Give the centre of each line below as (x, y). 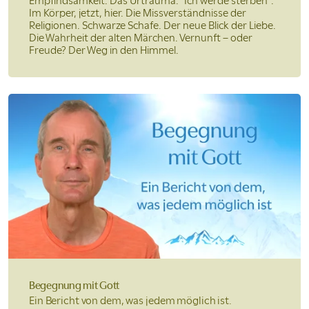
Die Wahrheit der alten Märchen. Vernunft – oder (141, 38)
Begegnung (56, 285)
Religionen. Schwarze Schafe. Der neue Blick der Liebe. (152, 26)
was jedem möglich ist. (179, 300)
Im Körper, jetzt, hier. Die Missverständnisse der (138, 13)
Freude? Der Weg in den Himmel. (104, 50)
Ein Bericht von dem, (78, 300)
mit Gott (101, 285)
